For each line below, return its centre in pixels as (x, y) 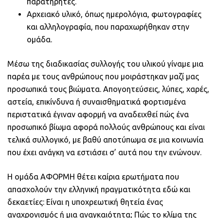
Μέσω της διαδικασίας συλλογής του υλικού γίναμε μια (105, 64)
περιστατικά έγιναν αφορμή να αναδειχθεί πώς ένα (98, 114)
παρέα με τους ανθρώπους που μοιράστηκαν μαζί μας (103, 76)
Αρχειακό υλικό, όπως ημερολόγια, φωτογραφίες (114, 14)
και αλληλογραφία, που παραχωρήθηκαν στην (108, 27)
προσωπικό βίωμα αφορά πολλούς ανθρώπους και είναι (106, 127)
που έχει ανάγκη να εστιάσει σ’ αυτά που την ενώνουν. (104, 152)
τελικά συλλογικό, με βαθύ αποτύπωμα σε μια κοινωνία (105, 140)
